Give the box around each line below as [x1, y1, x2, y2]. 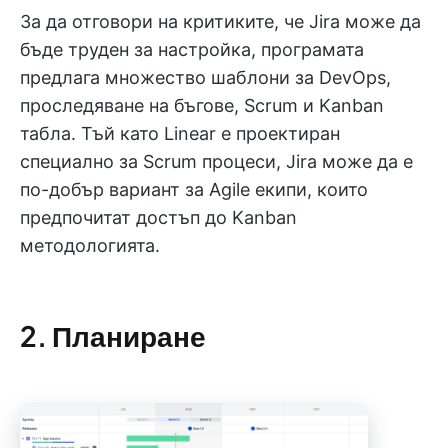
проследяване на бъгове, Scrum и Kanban [20, 94, 384, 116]
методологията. [20, 234, 160, 256]
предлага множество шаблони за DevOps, [20, 66, 391, 88]
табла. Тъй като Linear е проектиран [20, 122, 340, 144]
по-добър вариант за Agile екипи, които [20, 178, 368, 200]
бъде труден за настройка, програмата [20, 38, 364, 60]
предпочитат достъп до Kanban [20, 206, 297, 228]
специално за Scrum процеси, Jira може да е [20, 150, 413, 172]
